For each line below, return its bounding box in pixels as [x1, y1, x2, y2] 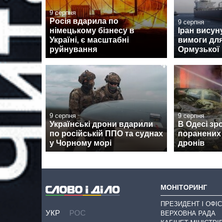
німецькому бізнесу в [50, 26, 134, 35]
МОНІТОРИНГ [161, 183, 207, 191]
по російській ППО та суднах [50, 129, 163, 138]
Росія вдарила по [50, 16, 118, 25]
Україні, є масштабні [50, 35, 129, 44]
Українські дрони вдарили [50, 119, 153, 128]
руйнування [50, 45, 97, 54]
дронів [178, 138, 205, 147]
